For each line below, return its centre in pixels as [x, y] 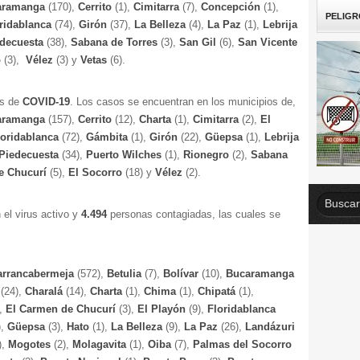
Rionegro [208, 155]
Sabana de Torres [116, 42]
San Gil [199, 42]
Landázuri [270, 327]
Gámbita [108, 137]
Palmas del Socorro [242, 344]
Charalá [45, 291]
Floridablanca [241, 309]
